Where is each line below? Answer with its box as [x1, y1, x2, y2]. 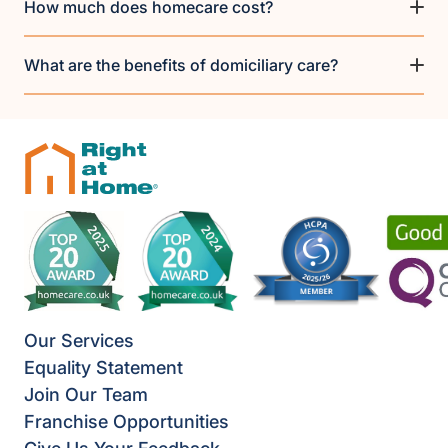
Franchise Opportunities [24, 410, 229, 432]
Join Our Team [24, 383, 148, 405]
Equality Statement [24, 356, 183, 378]
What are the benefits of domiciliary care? [24, 54, 338, 75]
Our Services [24, 329, 134, 351]
